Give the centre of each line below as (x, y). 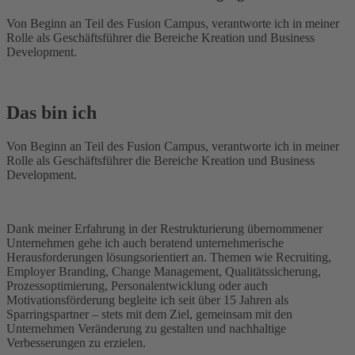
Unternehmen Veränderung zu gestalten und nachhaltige (146, 329)
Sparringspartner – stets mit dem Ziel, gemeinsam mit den (149, 315)
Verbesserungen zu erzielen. (76, 343)
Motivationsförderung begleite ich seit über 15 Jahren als (147, 300)
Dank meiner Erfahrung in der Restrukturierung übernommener (164, 229)
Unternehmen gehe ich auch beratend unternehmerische (145, 243)
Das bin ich (52, 113)
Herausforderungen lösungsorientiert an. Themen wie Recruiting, (169, 258)
